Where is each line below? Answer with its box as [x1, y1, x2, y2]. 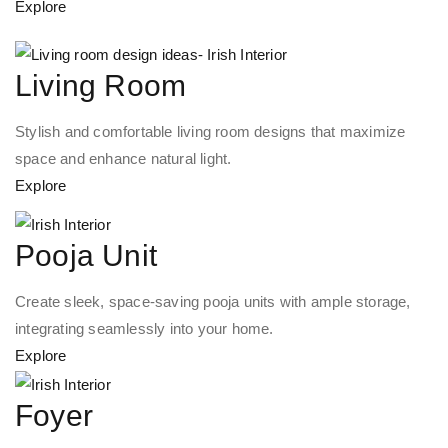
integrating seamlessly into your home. [15, 319, 274, 337]
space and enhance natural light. [15, 150, 232, 168]
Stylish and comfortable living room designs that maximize [15, 123, 406, 141]
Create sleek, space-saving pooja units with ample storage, [15, 292, 411, 310]
